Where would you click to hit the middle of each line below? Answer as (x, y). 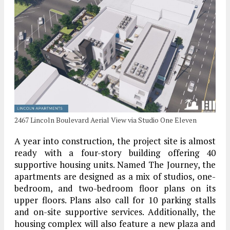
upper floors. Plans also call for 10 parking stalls (115, 200)
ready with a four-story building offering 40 (115, 152)
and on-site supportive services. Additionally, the (115, 212)
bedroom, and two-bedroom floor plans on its (115, 188)
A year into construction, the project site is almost (115, 141)
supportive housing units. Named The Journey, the (115, 164)
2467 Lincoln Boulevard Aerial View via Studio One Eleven (106, 120)
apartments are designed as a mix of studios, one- (115, 176)
